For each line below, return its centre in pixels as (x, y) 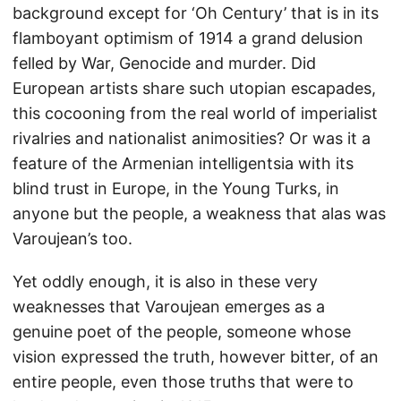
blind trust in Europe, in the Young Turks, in (176, 188)
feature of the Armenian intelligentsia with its (183, 163)
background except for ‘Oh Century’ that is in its (196, 13)
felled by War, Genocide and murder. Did (164, 63)
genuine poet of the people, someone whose (182, 332)
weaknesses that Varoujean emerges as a (169, 307)
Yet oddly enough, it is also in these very (165, 282)
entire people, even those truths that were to (183, 382)
